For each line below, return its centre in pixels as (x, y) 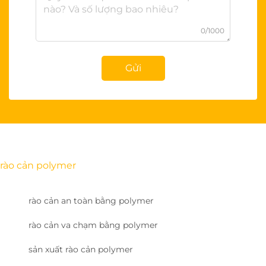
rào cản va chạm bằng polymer (93, 225)
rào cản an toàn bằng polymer (91, 200)
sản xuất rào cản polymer (81, 249)
